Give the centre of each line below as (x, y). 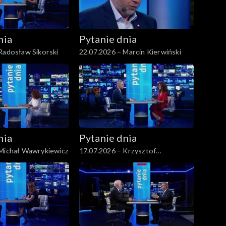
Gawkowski (98, 161)
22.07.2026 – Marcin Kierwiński (130, 51)
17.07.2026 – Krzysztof (118, 150)
